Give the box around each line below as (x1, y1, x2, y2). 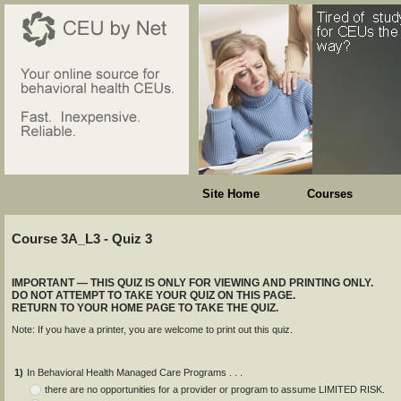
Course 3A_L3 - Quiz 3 (12, 231, 152, 247)
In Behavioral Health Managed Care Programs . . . (27, 367, 243, 379)
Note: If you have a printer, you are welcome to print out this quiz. (12, 324, 293, 336)
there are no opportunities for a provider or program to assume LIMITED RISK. (45, 384, 385, 396)
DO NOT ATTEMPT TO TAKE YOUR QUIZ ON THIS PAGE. (12, 289, 295, 303)
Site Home (202, 187, 260, 200)
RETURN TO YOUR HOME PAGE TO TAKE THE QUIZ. (12, 302, 278, 315)
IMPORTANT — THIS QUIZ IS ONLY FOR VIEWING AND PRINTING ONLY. (12, 277, 373, 290)
